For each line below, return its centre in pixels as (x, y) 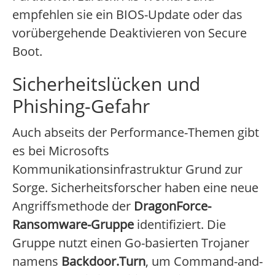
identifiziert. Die (180, 225)
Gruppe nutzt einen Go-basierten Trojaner (131, 243)
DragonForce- (172, 206)
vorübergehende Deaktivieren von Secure (130, 33)
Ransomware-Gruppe (73, 225)
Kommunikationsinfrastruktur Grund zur (127, 169)
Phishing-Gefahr (81, 106)
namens (37, 261)
